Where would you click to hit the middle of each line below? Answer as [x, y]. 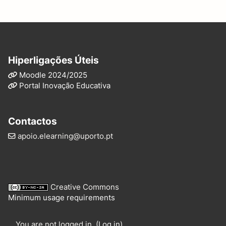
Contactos [33, 121]
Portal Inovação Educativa [65, 86]
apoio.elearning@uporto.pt [64, 136]
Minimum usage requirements [62, 197]
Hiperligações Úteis [53, 60]
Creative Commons [85, 187]
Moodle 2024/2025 [53, 75]
